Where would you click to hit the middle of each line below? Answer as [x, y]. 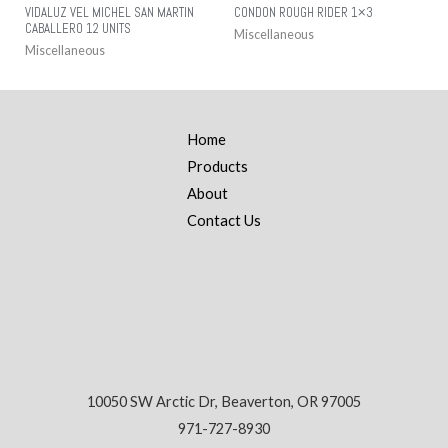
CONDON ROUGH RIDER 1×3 [303, 12]
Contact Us [224, 221]
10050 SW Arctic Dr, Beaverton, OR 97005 [224, 401]
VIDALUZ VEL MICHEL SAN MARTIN [109, 12]
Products [217, 167]
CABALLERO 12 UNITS [78, 28]
